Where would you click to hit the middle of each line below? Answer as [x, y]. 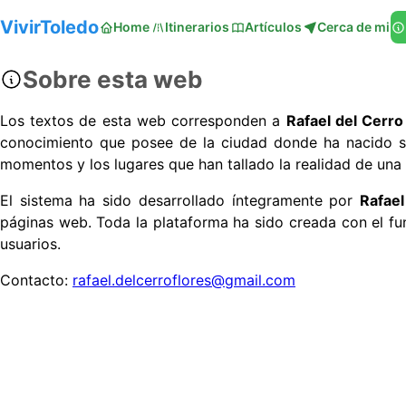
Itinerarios [197, 27]
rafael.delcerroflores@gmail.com [184, 280]
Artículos [273, 27]
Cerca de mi [353, 27]
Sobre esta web [113, 79]
